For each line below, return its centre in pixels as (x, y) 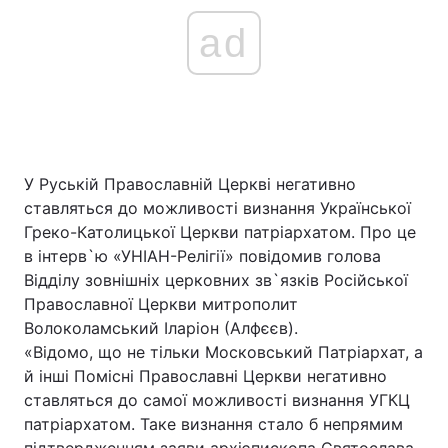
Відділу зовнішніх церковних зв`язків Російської (216, 280)
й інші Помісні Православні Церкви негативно (205, 376)
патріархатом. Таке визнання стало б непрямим (213, 424)
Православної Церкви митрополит (161, 304)
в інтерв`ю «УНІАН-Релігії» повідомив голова (202, 256)
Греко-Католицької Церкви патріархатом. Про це (220, 232)
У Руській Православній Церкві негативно (190, 184)
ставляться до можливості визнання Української (217, 208)
